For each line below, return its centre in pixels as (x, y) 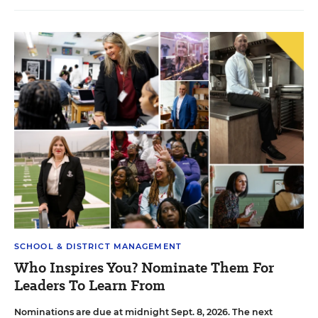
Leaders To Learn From (90, 285)
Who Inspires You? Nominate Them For (144, 267)
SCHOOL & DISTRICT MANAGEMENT (98, 246)
